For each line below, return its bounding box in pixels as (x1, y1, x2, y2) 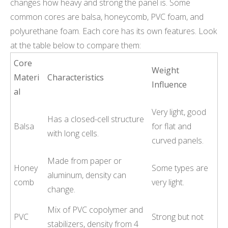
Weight (152, 64, 180, 76)
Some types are (152, 162, 209, 174)
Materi (14, 71, 40, 83)
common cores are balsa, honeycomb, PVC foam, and (10, 11, 204, 22)
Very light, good (152, 106, 207, 118)
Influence (152, 78, 187, 90)
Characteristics (47, 71, 104, 83)
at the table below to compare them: (10, 39, 141, 51)
